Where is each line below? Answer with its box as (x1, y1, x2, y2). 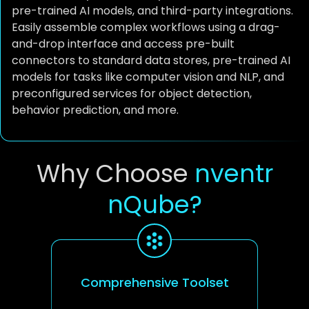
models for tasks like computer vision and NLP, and (12, 68, 284, 85)
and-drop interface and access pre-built (12, 35, 235, 52)
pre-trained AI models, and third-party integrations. (12, 2, 293, 19)
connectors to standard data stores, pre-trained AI (12, 52, 290, 68)
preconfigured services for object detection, (12, 85, 252, 101)
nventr (194, 156, 273, 190)
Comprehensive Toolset (80, 273, 229, 291)
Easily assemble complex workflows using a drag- (12, 19, 280, 35)
